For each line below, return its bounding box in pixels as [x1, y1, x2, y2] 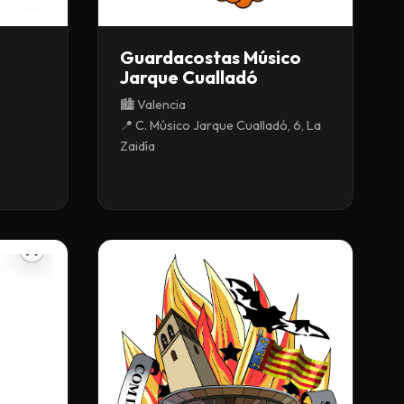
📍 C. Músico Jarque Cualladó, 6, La [120, 116, 321, 133]
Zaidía [120, 137, 155, 154]
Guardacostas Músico [120, 45, 301, 69]
